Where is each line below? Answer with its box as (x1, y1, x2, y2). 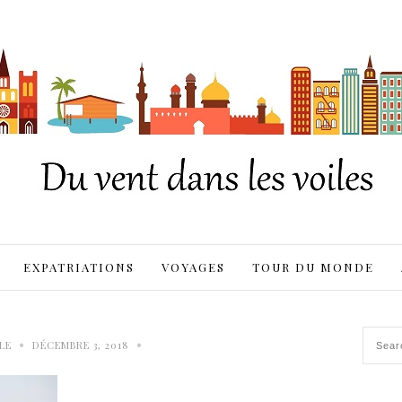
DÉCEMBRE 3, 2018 (29, 338, 133, 352)
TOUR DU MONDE (251, 259, 374, 275)
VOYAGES (161, 259, 225, 275)
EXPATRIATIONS (22, 259, 135, 275)
